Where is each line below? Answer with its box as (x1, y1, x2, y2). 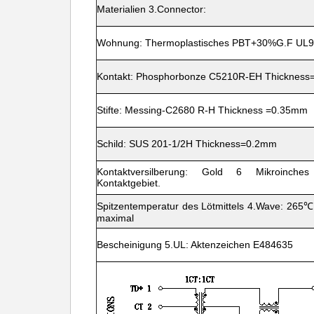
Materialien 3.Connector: (97, 4, 206, 15)
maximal (97, 212, 134, 224)
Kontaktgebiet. (97, 177, 161, 189)
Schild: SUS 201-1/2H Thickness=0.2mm (97, 138, 277, 149)
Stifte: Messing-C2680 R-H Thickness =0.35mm (97, 104, 308, 116)
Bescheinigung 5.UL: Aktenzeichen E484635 (97, 239, 293, 250)
